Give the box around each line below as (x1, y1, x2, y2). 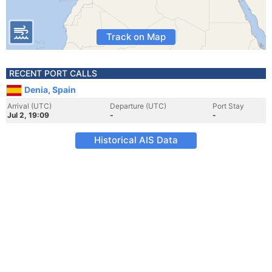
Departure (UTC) (110, 101, 166, 110)
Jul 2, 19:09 (7, 110, 49, 120)
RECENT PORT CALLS (9, 68, 97, 78)
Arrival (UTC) (7, 101, 52, 110)
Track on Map (106, 31, 166, 42)
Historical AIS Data (94, 134, 178, 146)
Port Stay (212, 101, 244, 110)
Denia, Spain (24, 84, 76, 95)
